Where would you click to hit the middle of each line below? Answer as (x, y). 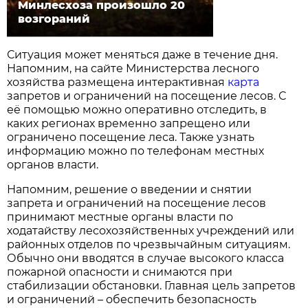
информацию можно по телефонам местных (136, 151)
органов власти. (53, 164)
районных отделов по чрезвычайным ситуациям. (149, 244)
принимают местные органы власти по (120, 217)
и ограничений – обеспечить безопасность (132, 299)
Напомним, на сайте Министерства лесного (133, 68)
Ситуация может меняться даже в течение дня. (143, 54)
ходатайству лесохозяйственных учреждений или (151, 230)
